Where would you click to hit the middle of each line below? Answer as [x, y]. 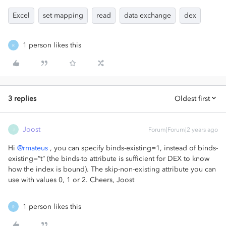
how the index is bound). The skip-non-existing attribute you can [112, 169]
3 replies [22, 99]
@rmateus [33, 148]
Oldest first [192, 99]
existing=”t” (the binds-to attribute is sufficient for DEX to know [109, 159]
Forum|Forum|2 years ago [183, 130]
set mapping [63, 15]
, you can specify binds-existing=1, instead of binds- [133, 148]
